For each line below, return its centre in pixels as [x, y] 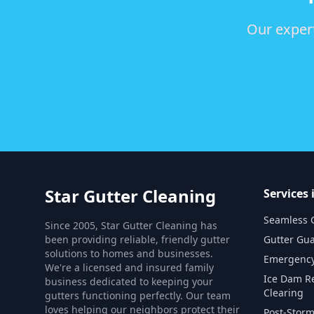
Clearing [284, 293]
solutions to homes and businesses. [129, 253]
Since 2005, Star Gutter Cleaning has [131, 225]
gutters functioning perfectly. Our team [138, 295]
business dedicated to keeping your [129, 281]
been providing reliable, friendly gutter [137, 239]
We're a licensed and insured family [129, 267]
